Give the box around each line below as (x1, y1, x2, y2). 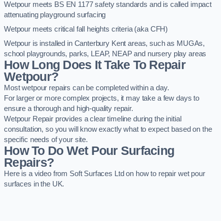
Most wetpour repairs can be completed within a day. (4, 83, 169, 92)
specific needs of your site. (4, 135, 88, 144)
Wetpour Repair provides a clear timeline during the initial (4, 114, 182, 123)
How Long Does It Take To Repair (4, 58, 185, 72)
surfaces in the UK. (4, 180, 65, 188)
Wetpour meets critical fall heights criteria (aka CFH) (4, 25, 168, 33)
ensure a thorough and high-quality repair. (4, 104, 133, 112)
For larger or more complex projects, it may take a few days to (4, 94, 199, 102)
